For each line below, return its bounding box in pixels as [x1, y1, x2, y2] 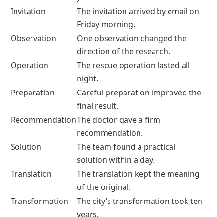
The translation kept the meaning [77, 168, 200, 179]
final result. [77, 100, 118, 111]
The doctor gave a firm [77, 114, 160, 125]
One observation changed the [77, 32, 186, 44]
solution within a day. [77, 154, 155, 165]
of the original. [77, 181, 131, 192]
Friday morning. [77, 18, 135, 30]
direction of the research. [77, 46, 170, 57]
